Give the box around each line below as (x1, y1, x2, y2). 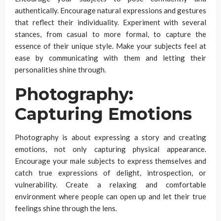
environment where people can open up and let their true (15, 192, 206, 201)
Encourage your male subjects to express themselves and (15, 156, 206, 166)
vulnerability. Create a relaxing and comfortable (15, 180, 206, 189)
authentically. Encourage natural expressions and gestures (15, 6, 206, 15)
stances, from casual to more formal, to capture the (15, 30, 206, 39)
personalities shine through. (15, 65, 106, 74)
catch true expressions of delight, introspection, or (15, 168, 206, 178)
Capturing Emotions (15, 104, 192, 125)
